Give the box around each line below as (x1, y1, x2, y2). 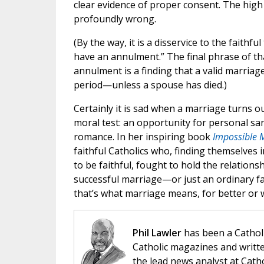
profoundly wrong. (73, 12, 156, 26)
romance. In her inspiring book (73, 130, 213, 144)
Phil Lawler (132, 226, 181, 240)
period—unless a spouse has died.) (73, 78, 227, 92)
